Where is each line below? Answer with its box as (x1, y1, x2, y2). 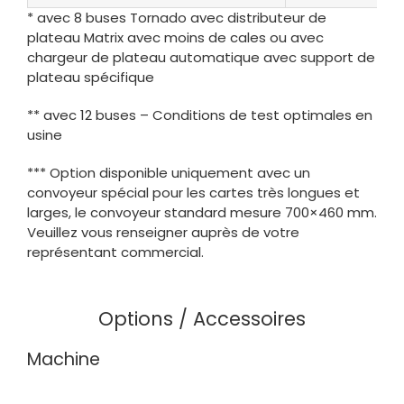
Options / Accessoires (98, 306, 306, 333)
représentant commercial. (26, 243, 204, 262)
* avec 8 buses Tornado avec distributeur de (26, 8, 326, 28)
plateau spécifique (26, 68, 154, 87)
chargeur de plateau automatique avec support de (26, 48, 375, 68)
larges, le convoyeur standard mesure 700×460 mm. (26, 203, 377, 223)
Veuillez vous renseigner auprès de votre (26, 223, 299, 243)
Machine (26, 347, 100, 372)
